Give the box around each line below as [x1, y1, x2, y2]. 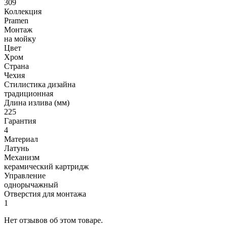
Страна [4, 62, 29, 71]
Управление [4, 171, 46, 180]
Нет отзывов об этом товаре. [4, 216, 103, 225]
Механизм [4, 153, 40, 162]
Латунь [4, 144, 29, 153]
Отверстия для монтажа [4, 190, 86, 199]
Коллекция [4, 7, 42, 16]
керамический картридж [4, 162, 89, 171]
